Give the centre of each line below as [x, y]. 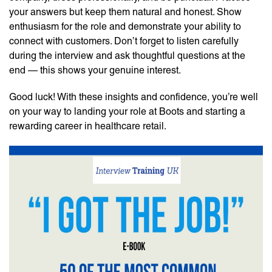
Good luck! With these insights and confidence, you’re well [134, 97]
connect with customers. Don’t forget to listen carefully [124, 41]
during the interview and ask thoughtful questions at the [127, 56]
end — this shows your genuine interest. [95, 70]
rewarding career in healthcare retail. [88, 126]
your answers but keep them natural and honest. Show [125, 12]
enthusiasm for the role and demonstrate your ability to [125, 26]
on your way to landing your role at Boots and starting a [127, 111]
